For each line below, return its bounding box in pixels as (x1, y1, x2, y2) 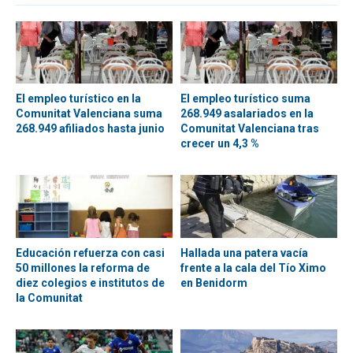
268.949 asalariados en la (180, 107, 314, 121)
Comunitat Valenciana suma (16, 107, 162, 121)
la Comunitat (16, 291, 83, 304)
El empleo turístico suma (180, 92, 310, 106)
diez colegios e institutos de (16, 276, 165, 289)
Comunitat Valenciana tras (180, 122, 319, 136)
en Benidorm (180, 276, 247, 289)
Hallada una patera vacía (180, 246, 308, 259)
